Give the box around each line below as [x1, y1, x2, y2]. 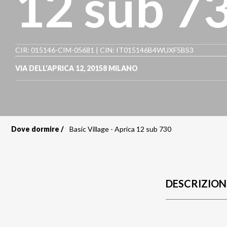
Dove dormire [11, 125, 59, 133]
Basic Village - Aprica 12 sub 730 [69, 125, 171, 133]
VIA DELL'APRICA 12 [15, 64, 84, 72]
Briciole [11, 129, 78, 153]
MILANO [108, 64, 138, 72]
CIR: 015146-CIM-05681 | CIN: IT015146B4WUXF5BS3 [15, 46, 194, 54]
